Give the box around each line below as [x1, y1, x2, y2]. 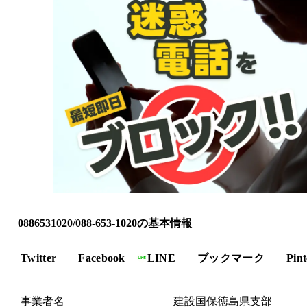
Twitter [21, 251, 57, 264]
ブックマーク [197, 251, 265, 264]
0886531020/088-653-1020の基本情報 [18, 217, 192, 229]
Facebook [78, 251, 125, 264]
